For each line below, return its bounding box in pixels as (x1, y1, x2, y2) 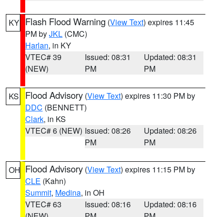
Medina (55, 187, 81, 198)
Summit (25, 187, 51, 198)
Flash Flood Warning (25, 15, 106, 28)
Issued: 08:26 (84, 125, 131, 136)
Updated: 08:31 (144, 51, 197, 62)
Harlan (25, 40, 48, 51)
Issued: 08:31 (84, 51, 131, 62)
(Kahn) (41, 175, 66, 186)
